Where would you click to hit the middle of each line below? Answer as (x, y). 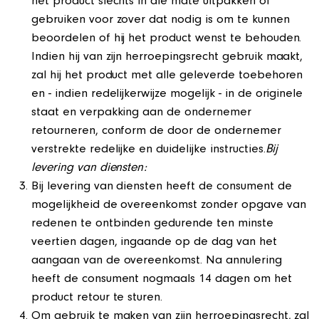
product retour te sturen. (97, 298)
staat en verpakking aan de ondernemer (141, 113)
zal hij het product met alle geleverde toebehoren (167, 76)
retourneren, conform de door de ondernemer (156, 132)
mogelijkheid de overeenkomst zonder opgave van (169, 206)
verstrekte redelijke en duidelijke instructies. (148, 150)
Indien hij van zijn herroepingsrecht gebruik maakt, (167, 58)
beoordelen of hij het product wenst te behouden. (167, 39)
